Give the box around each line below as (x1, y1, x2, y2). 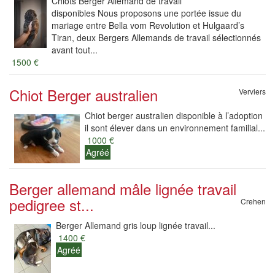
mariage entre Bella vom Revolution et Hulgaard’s (52, 19, 244, 31)
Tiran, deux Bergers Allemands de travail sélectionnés (52, 31, 261, 44)
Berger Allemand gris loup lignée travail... (56, 219, 215, 231)
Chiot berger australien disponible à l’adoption (85, 109, 263, 122)
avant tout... (52, 44, 98, 56)
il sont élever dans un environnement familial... (85, 122, 265, 134)
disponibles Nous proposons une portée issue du (52, 7, 241, 19)
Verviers (239, 86, 266, 96)
